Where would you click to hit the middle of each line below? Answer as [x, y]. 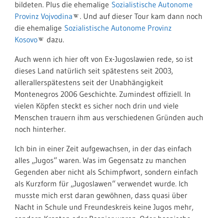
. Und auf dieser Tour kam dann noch [141, 16]
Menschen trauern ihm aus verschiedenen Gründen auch [109, 117]
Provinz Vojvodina [44, 16]
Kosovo [26, 39]
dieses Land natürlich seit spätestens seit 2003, [94, 71]
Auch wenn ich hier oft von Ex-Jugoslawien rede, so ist [104, 59]
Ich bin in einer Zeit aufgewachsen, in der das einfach [103, 148]
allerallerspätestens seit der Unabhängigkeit [89, 82]
